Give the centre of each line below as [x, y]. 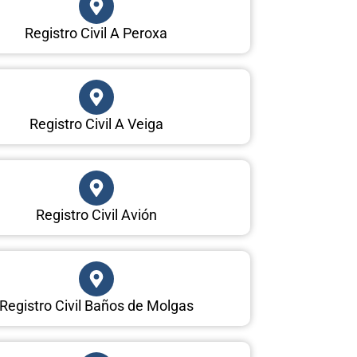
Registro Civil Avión [96, 214]
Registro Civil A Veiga [96, 124]
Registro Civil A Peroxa [96, 33]
